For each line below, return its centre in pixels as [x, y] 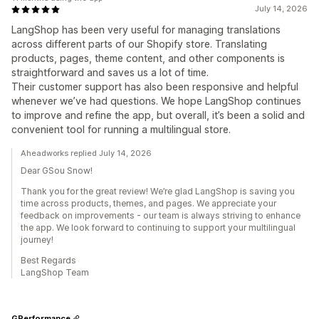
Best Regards [48, 261]
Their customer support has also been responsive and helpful [155, 87]
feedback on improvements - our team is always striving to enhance [161, 216]
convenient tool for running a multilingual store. [121, 130]
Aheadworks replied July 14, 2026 [86, 153]
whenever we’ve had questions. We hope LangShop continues [156, 101]
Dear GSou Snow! [57, 171]
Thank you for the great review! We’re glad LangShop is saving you [158, 192]
